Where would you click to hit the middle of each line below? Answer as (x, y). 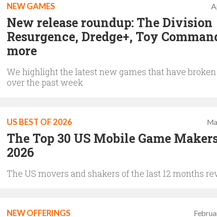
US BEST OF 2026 (39, 122)
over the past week (45, 82)
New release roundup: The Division (110, 23)
